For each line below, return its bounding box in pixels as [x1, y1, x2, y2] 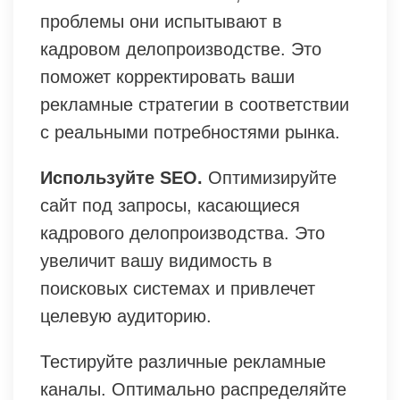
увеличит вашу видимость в [40, 250, 272, 271]
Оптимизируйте [203, 167, 337, 187]
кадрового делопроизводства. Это [40, 222, 325, 243]
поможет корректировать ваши [40, 66, 295, 87]
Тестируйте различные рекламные [40, 351, 326, 371]
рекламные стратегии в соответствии [40, 94, 349, 114]
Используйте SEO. [40, 167, 203, 187]
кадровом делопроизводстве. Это [40, 38, 321, 59]
